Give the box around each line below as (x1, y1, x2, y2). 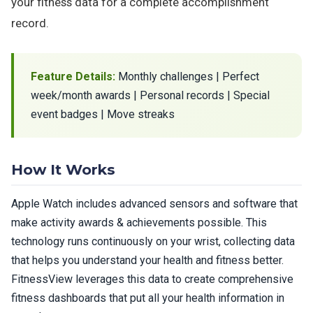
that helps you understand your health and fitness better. (11, 254, 284, 267)
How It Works (11, 161, 115, 178)
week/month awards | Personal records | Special (31, 89, 270, 102)
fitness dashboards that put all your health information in (11, 291, 284, 305)
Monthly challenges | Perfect (115, 70, 259, 83)
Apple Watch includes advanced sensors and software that (11, 197, 298, 210)
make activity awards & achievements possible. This (11, 216, 267, 229)
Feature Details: (31, 70, 115, 83)
